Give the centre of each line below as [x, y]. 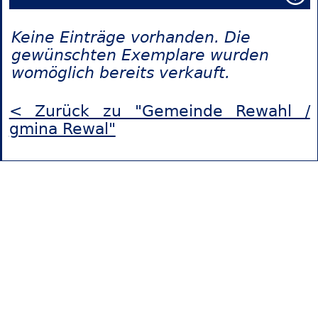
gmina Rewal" [62, 129]
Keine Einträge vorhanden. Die [131, 38]
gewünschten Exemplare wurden [140, 55]
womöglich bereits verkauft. [120, 73]
